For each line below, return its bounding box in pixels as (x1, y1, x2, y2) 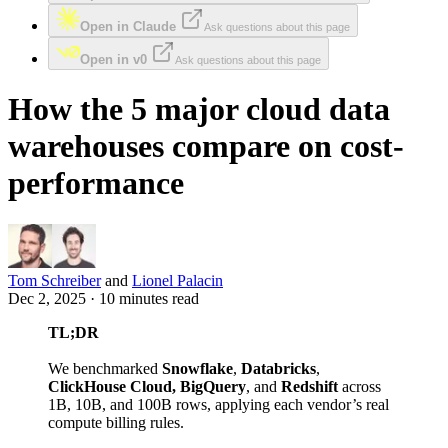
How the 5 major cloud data (8, 91, 390, 128)
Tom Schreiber (8, 271, 101, 289)
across (338, 377, 381, 395)
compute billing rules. (48, 413, 184, 431)
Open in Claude (80, 19, 176, 34)
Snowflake (162, 359, 233, 377)
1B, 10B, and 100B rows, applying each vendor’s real (48, 395, 389, 413)
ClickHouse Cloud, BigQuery (48, 377, 246, 395)
